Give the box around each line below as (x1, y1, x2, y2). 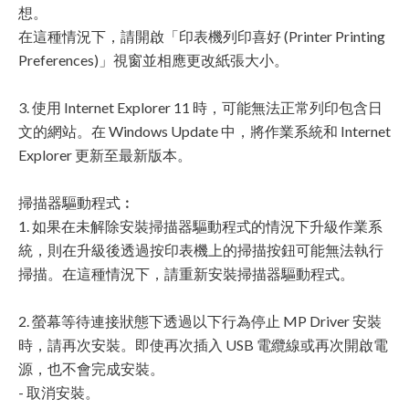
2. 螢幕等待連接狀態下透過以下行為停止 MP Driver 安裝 (18, 312, 382, 330)
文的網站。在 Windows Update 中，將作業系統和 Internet (18, 122, 391, 140)
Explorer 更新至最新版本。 (18, 146, 192, 163)
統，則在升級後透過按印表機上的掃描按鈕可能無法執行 (18, 241, 383, 258)
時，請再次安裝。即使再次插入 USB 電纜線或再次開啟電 (18, 336, 388, 353)
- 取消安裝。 (18, 383, 100, 401)
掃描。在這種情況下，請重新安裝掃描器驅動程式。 (18, 265, 354, 282)
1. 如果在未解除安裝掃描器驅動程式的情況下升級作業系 (18, 217, 383, 235)
